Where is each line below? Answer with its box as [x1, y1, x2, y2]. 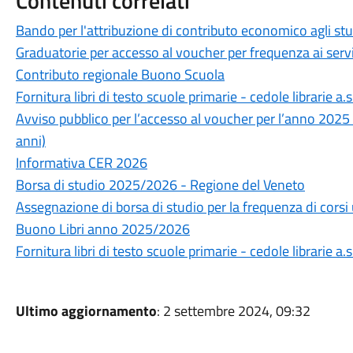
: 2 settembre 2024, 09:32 [156, 300, 310, 321]
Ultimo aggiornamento [15, 300, 157, 321]
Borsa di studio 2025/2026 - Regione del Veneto [15, 174, 305, 195]
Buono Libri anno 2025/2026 [15, 218, 190, 240]
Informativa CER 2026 [15, 152, 147, 173]
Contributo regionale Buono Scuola [15, 64, 225, 85]
